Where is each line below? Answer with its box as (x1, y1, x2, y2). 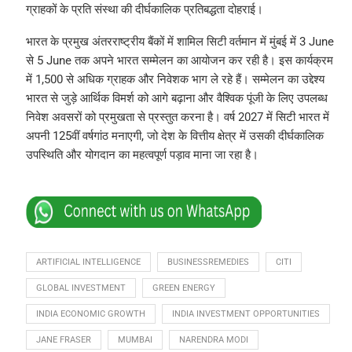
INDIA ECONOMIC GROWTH (35, 309, 145, 320)
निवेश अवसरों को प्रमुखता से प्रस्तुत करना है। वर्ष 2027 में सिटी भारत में (25, 110, 329, 125)
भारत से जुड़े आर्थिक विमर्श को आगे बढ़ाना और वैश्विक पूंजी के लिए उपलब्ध (25, 91, 328, 106)
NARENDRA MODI (178, 335, 248, 346)
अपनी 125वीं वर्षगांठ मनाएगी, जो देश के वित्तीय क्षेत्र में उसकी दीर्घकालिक (25, 129, 324, 144)
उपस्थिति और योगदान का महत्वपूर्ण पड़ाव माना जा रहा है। (25, 148, 258, 163)
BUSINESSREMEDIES (167, 257, 249, 268)
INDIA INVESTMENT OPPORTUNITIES (171, 309, 320, 320)
